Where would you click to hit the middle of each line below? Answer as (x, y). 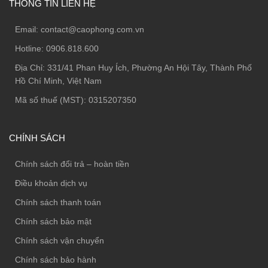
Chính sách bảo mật (53, 221)
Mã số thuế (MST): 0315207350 (76, 100)
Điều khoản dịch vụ (51, 183)
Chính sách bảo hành (56, 259)
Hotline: (31, 48)
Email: (28, 29)
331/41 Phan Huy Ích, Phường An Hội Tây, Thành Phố (150, 67)
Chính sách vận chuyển (60, 240)
